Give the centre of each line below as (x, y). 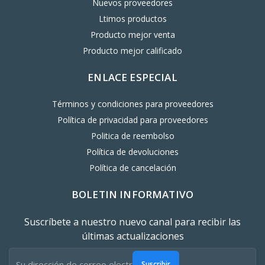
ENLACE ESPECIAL (132, 77)
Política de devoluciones (132, 152)
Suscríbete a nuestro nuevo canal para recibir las (132, 222)
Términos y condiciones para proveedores (132, 104)
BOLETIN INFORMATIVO (132, 195)
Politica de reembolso (132, 136)
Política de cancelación (132, 168)
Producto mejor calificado (132, 51)
